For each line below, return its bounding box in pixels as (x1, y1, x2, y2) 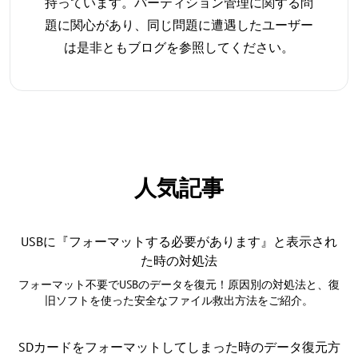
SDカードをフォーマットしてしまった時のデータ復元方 (18, 339, 340, 356)
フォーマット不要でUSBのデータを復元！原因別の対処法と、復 (18, 277, 340, 292)
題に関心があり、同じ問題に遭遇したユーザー (45, 17, 313, 34)
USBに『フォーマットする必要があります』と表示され (21, 233, 337, 250)
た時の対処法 (141, 253, 217, 269)
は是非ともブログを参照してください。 (64, 39, 294, 56)
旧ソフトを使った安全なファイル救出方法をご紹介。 (45, 293, 313, 308)
